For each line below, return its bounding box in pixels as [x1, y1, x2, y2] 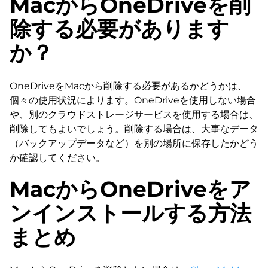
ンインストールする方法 [10, 199, 251, 226]
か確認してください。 [10, 151, 105, 163]
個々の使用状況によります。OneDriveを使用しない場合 [10, 94, 256, 106]
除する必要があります [10, 15, 229, 42]
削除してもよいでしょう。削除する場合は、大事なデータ [10, 123, 258, 135]
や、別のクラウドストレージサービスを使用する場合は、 [10, 108, 258, 120]
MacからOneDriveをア [10, 175, 251, 202]
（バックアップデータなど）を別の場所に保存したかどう [10, 137, 258, 149]
